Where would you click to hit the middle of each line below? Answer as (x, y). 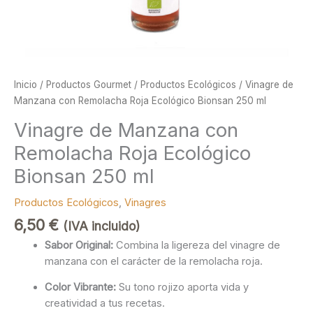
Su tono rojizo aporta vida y (182, 287)
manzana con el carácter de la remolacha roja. (153, 261)
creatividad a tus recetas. (104, 304)
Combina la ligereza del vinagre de (196, 245)
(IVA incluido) (101, 226)
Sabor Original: (79, 245)
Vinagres (145, 202)
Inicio (26, 85)
